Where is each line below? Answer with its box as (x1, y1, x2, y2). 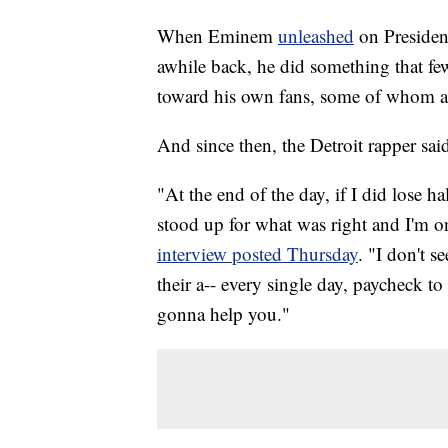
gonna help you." (157, 301, 290, 327)
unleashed (278, 23, 354, 49)
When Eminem (157, 23, 278, 49)
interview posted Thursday (157, 241, 358, 267)
